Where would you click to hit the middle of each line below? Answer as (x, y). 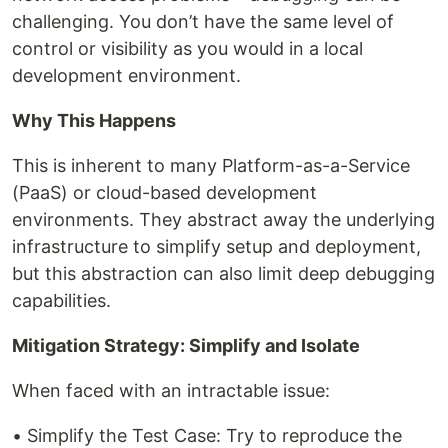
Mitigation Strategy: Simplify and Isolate (186, 346)
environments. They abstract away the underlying (223, 220)
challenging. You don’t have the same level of (203, 22)
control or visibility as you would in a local (187, 49)
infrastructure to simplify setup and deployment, (216, 247)
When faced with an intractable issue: (171, 391)
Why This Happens (94, 121)
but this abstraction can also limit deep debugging (223, 274)
